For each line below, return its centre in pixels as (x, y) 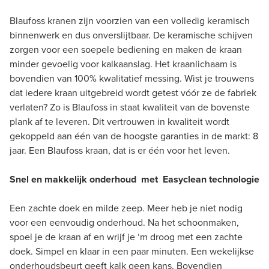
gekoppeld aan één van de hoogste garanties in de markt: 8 (134, 136)
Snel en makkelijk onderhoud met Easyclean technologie (134, 179)
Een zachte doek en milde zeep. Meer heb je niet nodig (126, 208)
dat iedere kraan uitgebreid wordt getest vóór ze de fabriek (133, 92)
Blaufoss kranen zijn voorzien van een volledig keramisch (130, 20)
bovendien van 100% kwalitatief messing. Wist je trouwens (132, 78)
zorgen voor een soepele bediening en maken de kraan (126, 49)
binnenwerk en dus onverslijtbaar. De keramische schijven (131, 35)
